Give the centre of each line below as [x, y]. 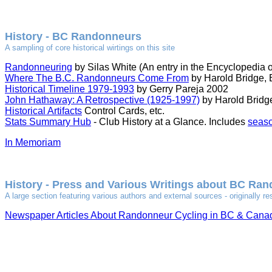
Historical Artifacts [43, 111]
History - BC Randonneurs [73, 36]
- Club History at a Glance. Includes [169, 122]
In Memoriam [33, 142]
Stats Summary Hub [48, 122]
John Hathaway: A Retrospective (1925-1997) [102, 100]
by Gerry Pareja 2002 [181, 89]
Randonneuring [39, 67]
